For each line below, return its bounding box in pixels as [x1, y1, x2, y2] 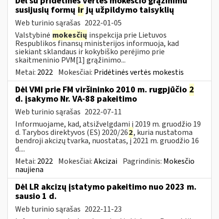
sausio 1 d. [15, 190, 57, 202]
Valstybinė [15, 29, 52, 41]
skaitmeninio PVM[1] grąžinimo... [15, 54, 126, 66]
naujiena [15, 164, 44, 175]
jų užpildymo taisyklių [84, 3, 174, 16]
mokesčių [52, 29, 87, 41]
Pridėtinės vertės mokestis [94, 66, 184, 78]
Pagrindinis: [123, 155, 163, 167]
